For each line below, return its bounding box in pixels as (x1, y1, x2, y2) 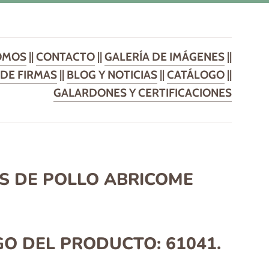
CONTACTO (36, 50, 95, 64)
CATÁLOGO (167, 68, 225, 82)
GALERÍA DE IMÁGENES (104, 50, 225, 64)
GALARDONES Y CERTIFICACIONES (53, 86, 232, 100)
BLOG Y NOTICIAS (67, 68, 157, 82)
